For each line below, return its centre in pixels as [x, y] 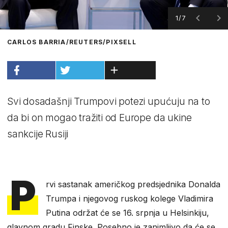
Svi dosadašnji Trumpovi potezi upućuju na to [109, 101]
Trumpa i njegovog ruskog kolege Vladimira [130, 198]
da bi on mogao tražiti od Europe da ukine [100, 118]
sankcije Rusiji [38, 134]
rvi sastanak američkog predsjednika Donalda [133, 184]
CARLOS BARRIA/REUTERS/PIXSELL [72, 42]
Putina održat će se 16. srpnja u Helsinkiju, [128, 212]
